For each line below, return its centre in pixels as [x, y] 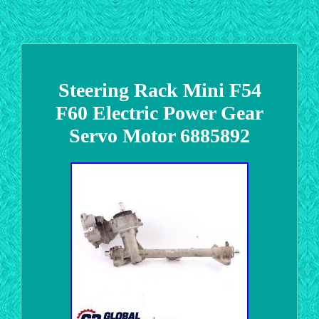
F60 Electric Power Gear [159, 113]
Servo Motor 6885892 [159, 135]
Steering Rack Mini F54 [159, 90]
